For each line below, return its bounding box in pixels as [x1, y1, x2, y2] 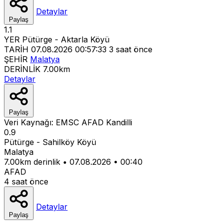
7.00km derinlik [4, 156, 60, 167]
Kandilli [106, 117, 132, 127]
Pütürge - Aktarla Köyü [22, 34, 110, 44]
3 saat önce [109, 44, 152, 54]
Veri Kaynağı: [4, 117, 56, 127]
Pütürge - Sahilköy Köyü [4, 137, 96, 147]
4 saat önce [4, 176, 48, 186]
